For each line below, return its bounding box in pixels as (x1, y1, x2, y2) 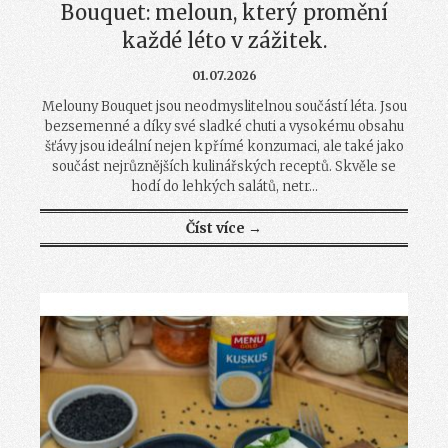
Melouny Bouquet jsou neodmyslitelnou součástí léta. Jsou (41, 98, 407, 116)
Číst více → (186, 219, 262, 238)
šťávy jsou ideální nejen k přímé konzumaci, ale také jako (44, 138, 404, 156)
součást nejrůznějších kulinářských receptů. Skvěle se (52, 158, 396, 176)
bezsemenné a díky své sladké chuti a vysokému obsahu (44, 118, 404, 136)
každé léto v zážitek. (121, 28, 327, 54)
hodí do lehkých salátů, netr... (130, 178, 318, 196)
